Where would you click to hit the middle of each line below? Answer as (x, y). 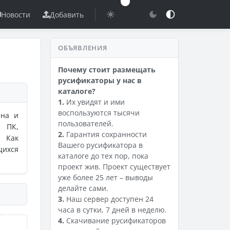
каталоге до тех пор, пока (103, 156)
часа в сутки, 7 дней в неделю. (112, 210)
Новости (16, 14)
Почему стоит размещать (107, 70)
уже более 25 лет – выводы (106, 177)
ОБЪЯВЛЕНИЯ (83, 48)
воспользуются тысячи (99, 113)
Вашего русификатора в (100, 145)
